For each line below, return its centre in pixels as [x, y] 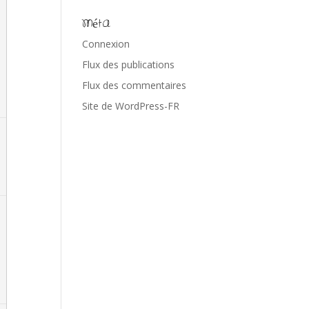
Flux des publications [129, 64]
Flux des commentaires [134, 85]
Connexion [106, 44]
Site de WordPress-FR [131, 106]
